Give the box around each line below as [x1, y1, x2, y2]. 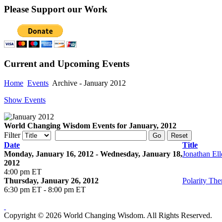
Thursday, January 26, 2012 [4, 176, 99, 185]
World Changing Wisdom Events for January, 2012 [4, 121, 176, 130]
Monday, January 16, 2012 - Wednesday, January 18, [4, 150, 182, 159]
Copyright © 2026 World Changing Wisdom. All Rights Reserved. [4, 211, 212, 220]
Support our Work [29, 4, 108, 15]
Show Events [4, 96, 46, 105]
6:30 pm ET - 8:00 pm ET [4, 185, 86, 194]
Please [4, 4, 29, 15]
